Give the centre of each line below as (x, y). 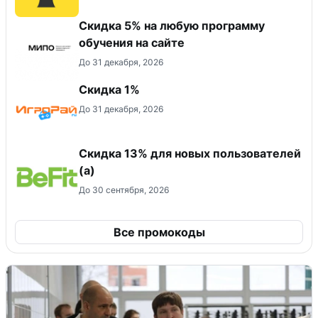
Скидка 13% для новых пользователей (190, 153)
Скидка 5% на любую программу (172, 26)
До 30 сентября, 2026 (124, 190)
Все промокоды (159, 232)
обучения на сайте (132, 43)
